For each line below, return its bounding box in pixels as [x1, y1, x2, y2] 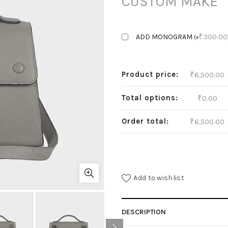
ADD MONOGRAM [136, 33, 194, 41]
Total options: [122, 93, 178, 102]
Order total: [122, 117, 169, 126]
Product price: [122, 70, 179, 79]
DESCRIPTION [122, 208, 166, 216]
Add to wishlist [133, 173, 184, 182]
